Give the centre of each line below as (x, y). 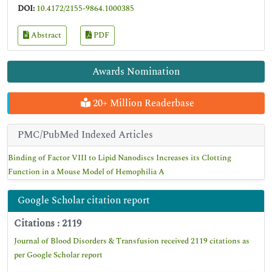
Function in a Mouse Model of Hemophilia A (86, 172)
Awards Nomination (136, 72)
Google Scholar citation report (84, 200)
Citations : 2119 (48, 223)
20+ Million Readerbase (142, 103)
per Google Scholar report (58, 255)
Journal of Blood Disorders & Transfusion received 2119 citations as (132, 241)
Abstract (45, 35)
